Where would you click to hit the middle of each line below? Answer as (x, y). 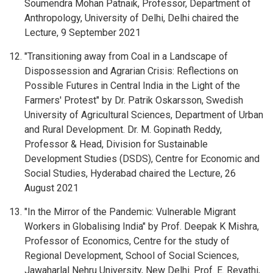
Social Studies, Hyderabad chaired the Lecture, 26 (130, 173)
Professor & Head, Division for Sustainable (116, 144)
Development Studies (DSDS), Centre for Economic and (142, 159)
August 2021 (51, 188)
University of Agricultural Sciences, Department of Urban (144, 115)
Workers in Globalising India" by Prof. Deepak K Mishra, (142, 226)
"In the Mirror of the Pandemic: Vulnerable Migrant (130, 212)
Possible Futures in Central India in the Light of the (132, 86)
